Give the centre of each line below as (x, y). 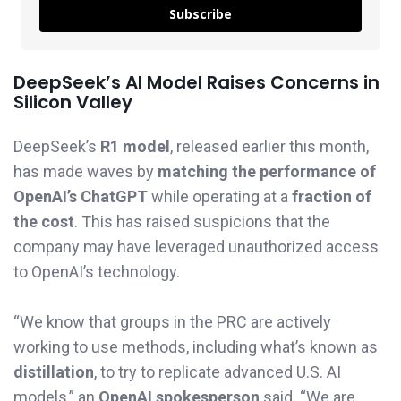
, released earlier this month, (269, 146)
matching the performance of (267, 171)
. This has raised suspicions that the (202, 221)
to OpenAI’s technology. (97, 271)
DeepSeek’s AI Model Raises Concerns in (196, 82)
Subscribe (200, 13)
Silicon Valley (73, 102)
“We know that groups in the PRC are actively (172, 322)
